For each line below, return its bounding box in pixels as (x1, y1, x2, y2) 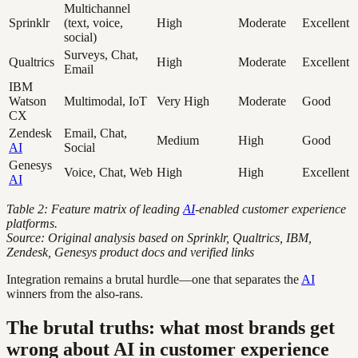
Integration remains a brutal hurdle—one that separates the (6, 272, 301, 286)
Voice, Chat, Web (64, 165, 153, 179)
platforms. (6, 216, 58, 230)
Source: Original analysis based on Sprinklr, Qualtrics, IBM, (6, 230, 312, 245)
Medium (157, 133, 199, 147)
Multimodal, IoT (64, 93, 147, 108)
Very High (157, 93, 209, 108)
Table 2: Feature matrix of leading (6, 201, 183, 216)
